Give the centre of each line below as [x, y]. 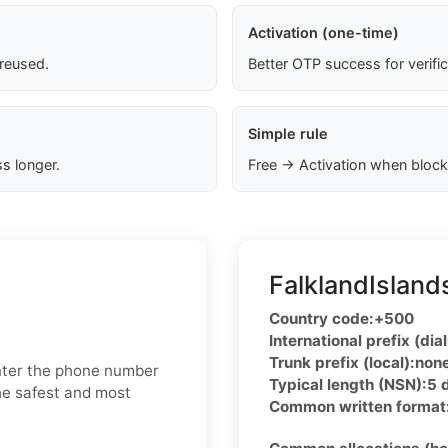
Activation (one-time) [323, 33]
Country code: [321, 319]
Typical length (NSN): [348, 385]
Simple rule [287, 134]
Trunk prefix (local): [342, 363]
